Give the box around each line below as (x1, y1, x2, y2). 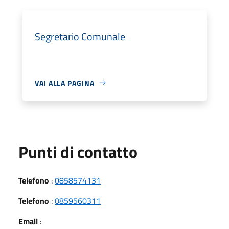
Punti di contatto (18, 139, 138, 164)
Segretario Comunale (35, 28, 125, 44)
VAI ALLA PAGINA (35, 77, 95, 88)
